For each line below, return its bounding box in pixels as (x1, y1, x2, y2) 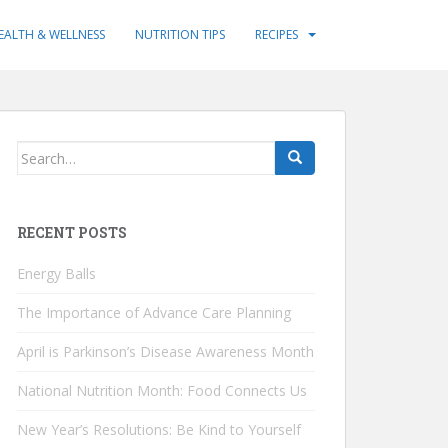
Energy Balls (17, 264, 96, 283)
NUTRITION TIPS (135, 26, 225, 43)
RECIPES (255, 26, 298, 43)
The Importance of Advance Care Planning (17, 303, 291, 322)
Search (16, 142, 65, 161)
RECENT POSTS (17, 223, 127, 242)
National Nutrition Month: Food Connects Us (17, 381, 307, 400)
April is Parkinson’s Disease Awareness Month (17, 342, 314, 361)
